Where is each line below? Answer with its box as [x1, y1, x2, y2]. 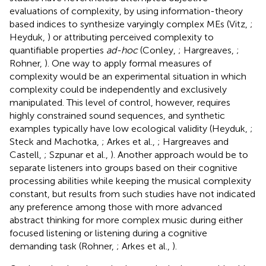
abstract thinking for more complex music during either [9, 214, 243, 226]
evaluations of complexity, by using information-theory [9, 5, 243, 17]
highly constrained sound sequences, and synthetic [9, 109, 225, 121]
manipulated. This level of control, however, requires [9, 96, 230, 108]
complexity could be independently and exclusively [9, 83, 227, 95]
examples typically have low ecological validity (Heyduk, [9, 122, 250, 134]
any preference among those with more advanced [9, 201, 222, 213]
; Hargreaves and [157, 135, 229, 147]
